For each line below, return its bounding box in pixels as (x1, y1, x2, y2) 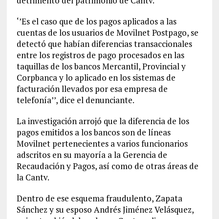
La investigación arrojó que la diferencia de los (16, 115, 189, 127)
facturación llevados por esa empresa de (16, 83, 168, 95)
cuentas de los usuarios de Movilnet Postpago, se (16, 27, 198, 39)
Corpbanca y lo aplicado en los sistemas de (16, 72, 175, 84)
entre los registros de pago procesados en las (16, 49, 184, 61)
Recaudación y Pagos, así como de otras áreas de (16, 160, 198, 172)
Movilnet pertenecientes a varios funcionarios (16, 138, 188, 150)
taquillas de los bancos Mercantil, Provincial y (16, 61, 186, 72)
